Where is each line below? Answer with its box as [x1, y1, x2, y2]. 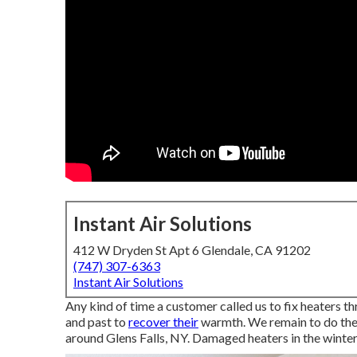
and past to [65, 314, 128, 329]
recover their [128, 314, 198, 329]
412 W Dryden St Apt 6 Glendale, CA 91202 [73, 242, 311, 257]
